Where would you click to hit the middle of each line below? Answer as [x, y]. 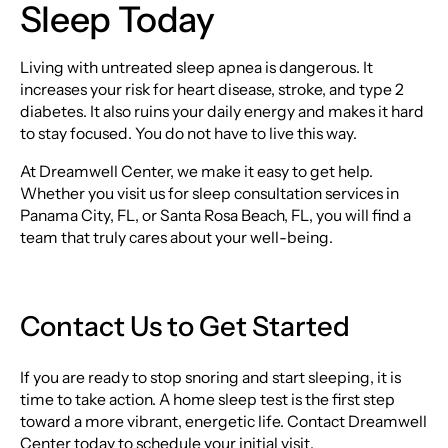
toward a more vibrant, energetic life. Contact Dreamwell [223, 421]
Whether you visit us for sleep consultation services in [209, 193]
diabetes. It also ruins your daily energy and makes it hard [221, 111]
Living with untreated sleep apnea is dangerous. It [196, 67]
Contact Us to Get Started [184, 325]
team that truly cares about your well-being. [176, 237]
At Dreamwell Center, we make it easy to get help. [196, 171]
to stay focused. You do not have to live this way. [188, 133]
